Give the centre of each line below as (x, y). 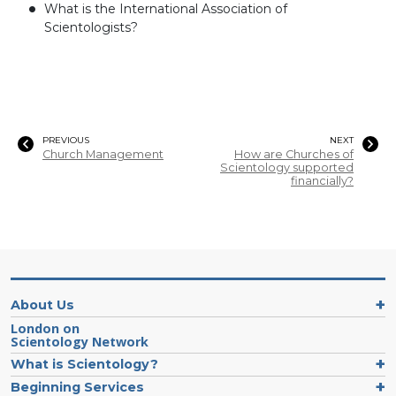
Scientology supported (287, 167)
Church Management (103, 154)
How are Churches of (294, 154)
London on (45, 328)
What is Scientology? (84, 364)
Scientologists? (91, 27)
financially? (322, 180)
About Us (42, 305)
